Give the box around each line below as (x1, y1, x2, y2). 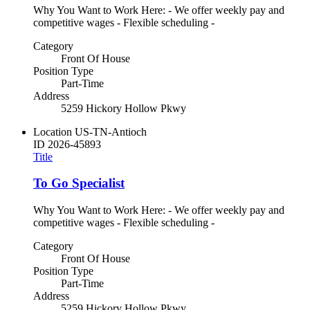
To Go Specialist (33, 176, 125, 191)
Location (33, 125, 72, 138)
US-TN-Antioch (75, 125, 147, 138)
